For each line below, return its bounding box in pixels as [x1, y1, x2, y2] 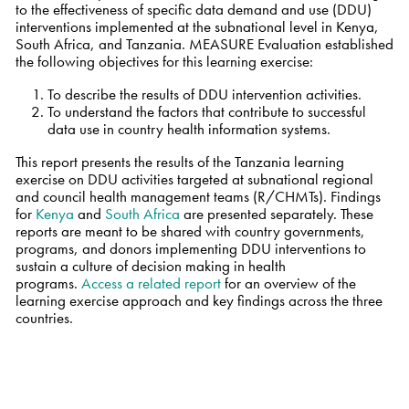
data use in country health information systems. [47, 119, 330, 140]
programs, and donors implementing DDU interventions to [15, 238, 366, 259]
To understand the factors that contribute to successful [47, 101, 366, 122]
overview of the [263, 273, 356, 294]
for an [220, 273, 264, 294]
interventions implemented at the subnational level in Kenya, [15, 16, 379, 37]
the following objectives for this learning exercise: [15, 51, 313, 72]
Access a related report [80, 273, 221, 294]
